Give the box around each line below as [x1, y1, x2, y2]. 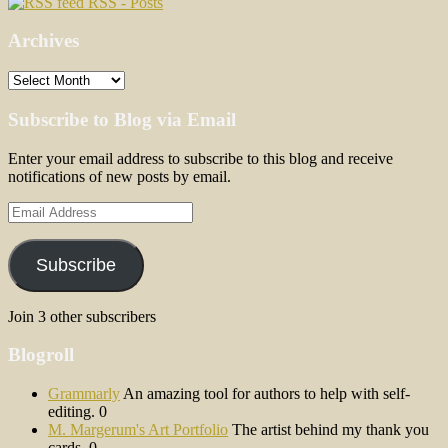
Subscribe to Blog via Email [8, 108, 236, 130]
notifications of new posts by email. [8, 167, 231, 185]
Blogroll [8, 344, 74, 366]
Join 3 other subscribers [8, 307, 156, 325]
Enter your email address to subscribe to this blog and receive [8, 149, 393, 167]
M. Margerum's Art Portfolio [48, 421, 228, 438]
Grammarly [48, 385, 120, 402]
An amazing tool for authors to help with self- [120, 385, 410, 402]
